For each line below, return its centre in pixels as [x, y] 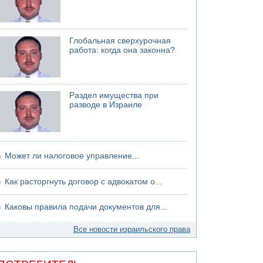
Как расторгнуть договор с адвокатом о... [84, 181]
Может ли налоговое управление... [72, 156]
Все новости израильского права [131, 229]
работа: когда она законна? [122, 50]
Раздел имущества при [114, 95]
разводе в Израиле [106, 105]
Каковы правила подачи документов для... [86, 207]
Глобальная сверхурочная [120, 41]
